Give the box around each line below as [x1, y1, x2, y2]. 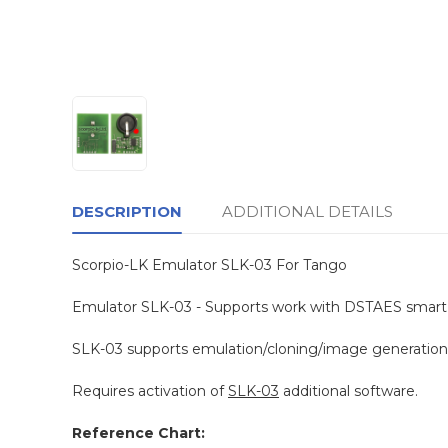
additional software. [279, 382, 418, 401]
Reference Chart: [72, 424, 205, 443]
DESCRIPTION [72, 202, 182, 222]
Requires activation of [72, 382, 228, 401]
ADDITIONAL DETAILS [222, 202, 393, 222]
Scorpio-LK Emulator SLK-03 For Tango [72, 256, 347, 275]
